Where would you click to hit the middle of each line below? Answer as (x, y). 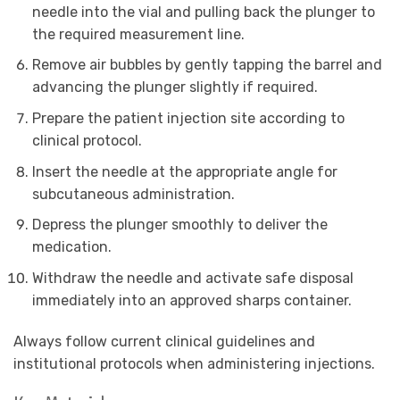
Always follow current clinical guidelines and (164, 341)
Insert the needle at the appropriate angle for (184, 171)
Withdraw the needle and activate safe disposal (192, 278)
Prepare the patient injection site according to (188, 119)
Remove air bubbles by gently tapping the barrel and (207, 65)
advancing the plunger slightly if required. (175, 87)
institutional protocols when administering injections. (194, 363)
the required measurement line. (138, 34)
